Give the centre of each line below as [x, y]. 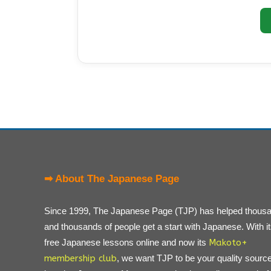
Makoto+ [228, 243]
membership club [80, 258]
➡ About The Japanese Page [112, 179]
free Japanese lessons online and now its [126, 242]
